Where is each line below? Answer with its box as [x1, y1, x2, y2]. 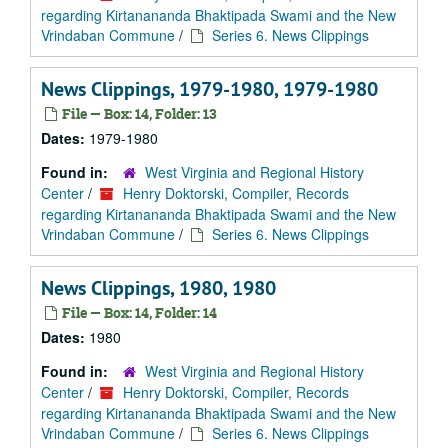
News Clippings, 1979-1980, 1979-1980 [41, 76, 378, 102]
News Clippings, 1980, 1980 [41, 275, 276, 301]
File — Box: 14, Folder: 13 [59, 104, 217, 123]
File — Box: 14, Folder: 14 [59, 303, 217, 322]
